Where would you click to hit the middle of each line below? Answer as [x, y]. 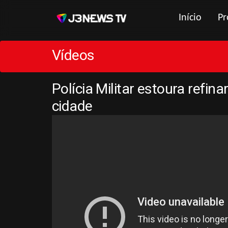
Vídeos [73, 55]
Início [190, 18]
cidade [72, 106]
